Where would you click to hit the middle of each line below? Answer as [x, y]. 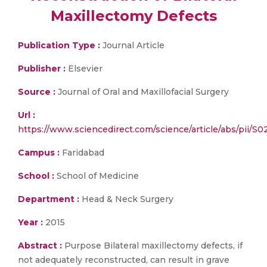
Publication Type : [59, 45]
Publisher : [43, 69]
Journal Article [132, 45]
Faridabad [82, 153]
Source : [37, 92]
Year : [30, 222]
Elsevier [85, 69]
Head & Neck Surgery [126, 199]
